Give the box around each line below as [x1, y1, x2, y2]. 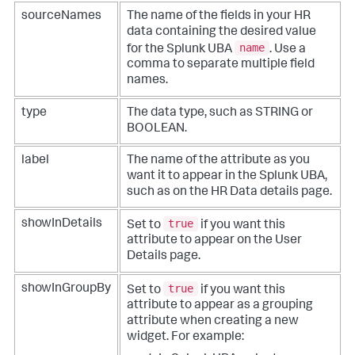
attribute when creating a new [127, 315, 299, 329]
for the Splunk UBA [127, 43, 235, 56]
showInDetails [21, 217, 102, 231]
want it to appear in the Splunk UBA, [127, 170, 327, 183]
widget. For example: [127, 331, 244, 345]
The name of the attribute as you [127, 154, 310, 167]
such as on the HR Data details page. [127, 185, 332, 199]
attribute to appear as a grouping [127, 300, 313, 313]
